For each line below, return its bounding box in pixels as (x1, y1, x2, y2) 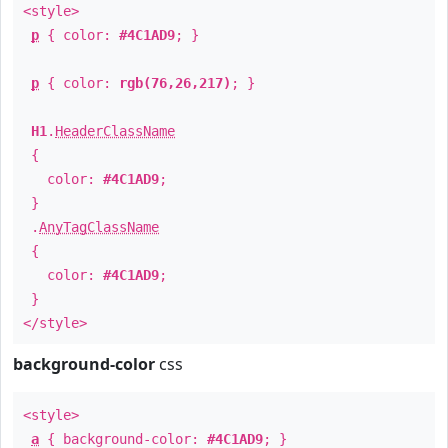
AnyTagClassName (39, 219, 159, 235)
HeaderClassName (55, 123, 175, 139)
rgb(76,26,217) (119, 75, 231, 91)
